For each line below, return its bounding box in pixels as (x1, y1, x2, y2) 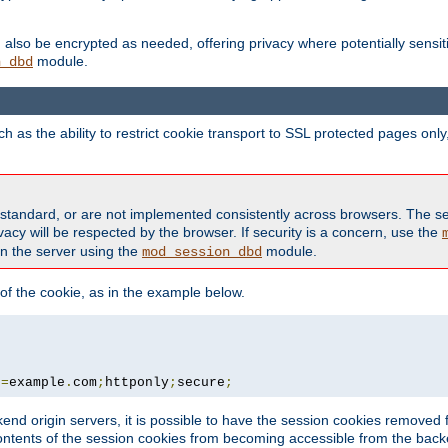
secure (177, 374, 225, 390)
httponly (105, 374, 169, 390)
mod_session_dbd (142, 243, 262, 260)
